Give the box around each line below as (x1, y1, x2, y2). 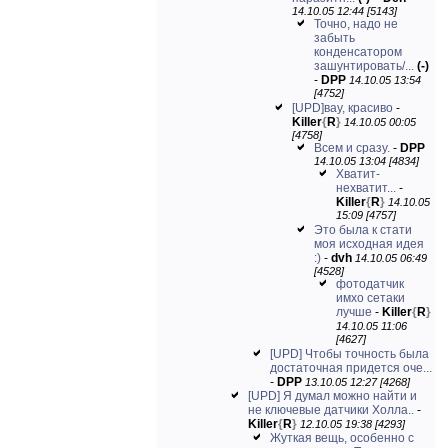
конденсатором (314, 45, 402, 59)
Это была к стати (314, 223, 412, 237)
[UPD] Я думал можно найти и (248, 389, 417, 403)
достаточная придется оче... (270, 361, 432, 375)
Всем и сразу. (314, 141, 390, 155)
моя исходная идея (314, 237, 424, 251)
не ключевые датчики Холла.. (248, 403, 414, 417)
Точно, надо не (314, 17, 398, 31)
